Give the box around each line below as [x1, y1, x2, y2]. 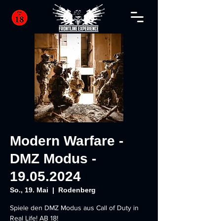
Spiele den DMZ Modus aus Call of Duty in [10, 204, 139, 212]
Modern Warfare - [10, 133, 123, 149]
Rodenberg [58, 186, 96, 194]
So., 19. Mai [10, 186, 48, 194]
